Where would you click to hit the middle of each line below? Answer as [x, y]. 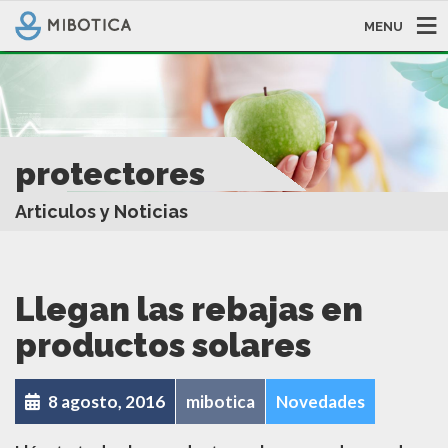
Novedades [320, 401]
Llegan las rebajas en [189, 309]
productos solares [163, 345]
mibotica [220, 401]
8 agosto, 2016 [105, 401]
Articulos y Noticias [101, 211]
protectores [110, 173]
